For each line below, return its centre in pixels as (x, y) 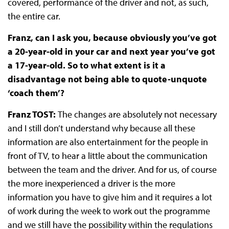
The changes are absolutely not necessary (137, 114)
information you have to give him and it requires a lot (110, 197)
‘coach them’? (37, 93)
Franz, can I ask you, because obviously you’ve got (112, 38)
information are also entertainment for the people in (108, 142)
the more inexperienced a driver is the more (91, 184)
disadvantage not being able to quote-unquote (107, 79)
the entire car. (35, 16)
